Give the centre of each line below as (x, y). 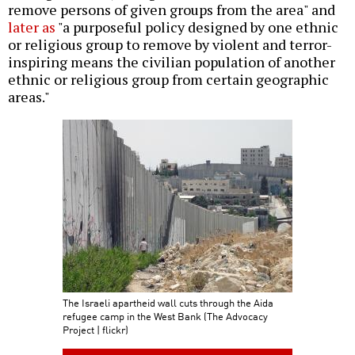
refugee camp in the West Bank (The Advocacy (165, 316)
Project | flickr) (95, 330)
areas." (29, 97)
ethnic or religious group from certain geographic (168, 80)
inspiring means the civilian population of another (172, 62)
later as (32, 27)
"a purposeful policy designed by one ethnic (197, 27)
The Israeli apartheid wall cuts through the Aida (168, 303)
